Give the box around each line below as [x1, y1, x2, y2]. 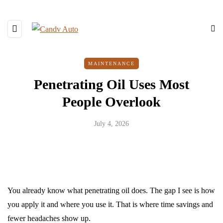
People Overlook [62, 94, 161, 110]
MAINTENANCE [88, 61, 135, 66]
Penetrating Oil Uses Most [34, 77, 189, 92]
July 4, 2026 [94, 120, 129, 127]
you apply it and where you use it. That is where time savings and [7, 200, 213, 209]
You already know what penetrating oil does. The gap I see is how [7, 186, 215, 195]
